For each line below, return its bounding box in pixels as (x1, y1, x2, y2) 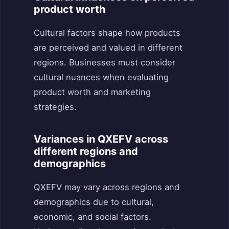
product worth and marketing (34, 86, 151, 97)
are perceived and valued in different (34, 42, 182, 53)
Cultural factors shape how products (34, 27, 180, 38)
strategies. (34, 101, 77, 112)
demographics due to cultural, (34, 196, 154, 207)
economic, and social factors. (34, 211, 151, 222)
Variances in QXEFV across (34, 132, 168, 145)
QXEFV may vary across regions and (34, 181, 179, 192)
